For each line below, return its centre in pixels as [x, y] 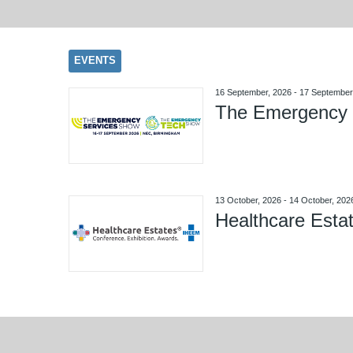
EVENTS [95, 60]
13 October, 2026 [248, 200]
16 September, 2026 [253, 92]
